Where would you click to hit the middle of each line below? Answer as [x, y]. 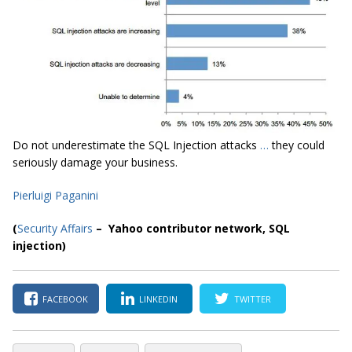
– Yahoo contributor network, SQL [191, 229]
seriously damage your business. [95, 163]
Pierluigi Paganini [55, 196]
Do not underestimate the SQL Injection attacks [135, 145]
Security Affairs [55, 229]
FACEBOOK [65, 299]
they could [297, 145]
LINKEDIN [158, 299]
